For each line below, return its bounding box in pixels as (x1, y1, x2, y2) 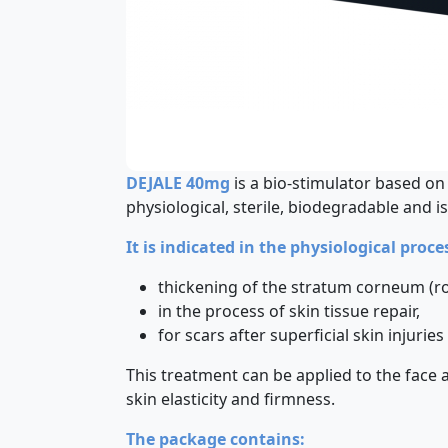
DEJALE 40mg (126, 172, 230, 194)
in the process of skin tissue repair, (158, 300, 420, 322)
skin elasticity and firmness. (126, 388, 335, 410)
